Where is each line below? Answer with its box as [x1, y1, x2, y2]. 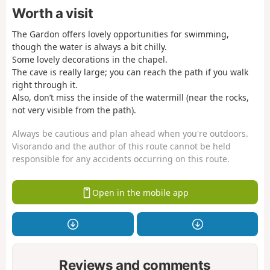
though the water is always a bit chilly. [12, 41, 167, 53]
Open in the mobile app [92, 186, 189, 198]
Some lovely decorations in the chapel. [12, 54, 168, 66]
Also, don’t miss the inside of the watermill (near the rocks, [12, 92, 249, 104]
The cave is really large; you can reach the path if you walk [12, 66, 248, 78]
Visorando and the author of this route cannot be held [12, 140, 231, 152]
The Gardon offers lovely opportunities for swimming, [12, 28, 229, 40]
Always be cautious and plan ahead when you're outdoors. [12, 127, 248, 139]
